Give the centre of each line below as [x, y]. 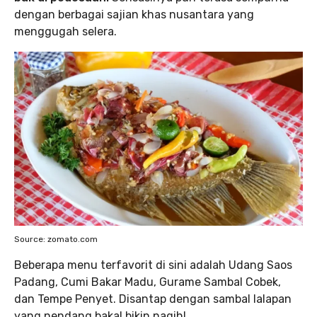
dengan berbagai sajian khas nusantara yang [134, 15]
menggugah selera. [65, 31]
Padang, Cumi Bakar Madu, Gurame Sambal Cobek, [148, 282]
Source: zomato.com [56, 239]
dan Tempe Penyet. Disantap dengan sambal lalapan [153, 299]
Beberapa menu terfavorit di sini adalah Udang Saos [153, 265]
